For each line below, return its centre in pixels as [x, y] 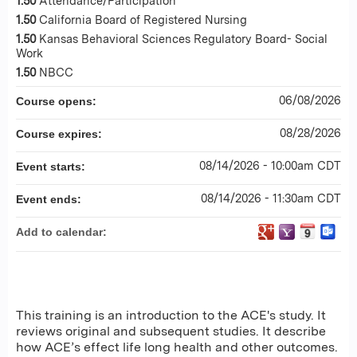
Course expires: [61, 134]
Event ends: [50, 199]
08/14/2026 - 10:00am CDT [270, 165]
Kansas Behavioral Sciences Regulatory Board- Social [183, 39]
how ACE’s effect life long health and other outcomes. [177, 347]
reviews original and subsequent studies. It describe [171, 331]
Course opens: [58, 101]
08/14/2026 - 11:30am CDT [271, 198]
